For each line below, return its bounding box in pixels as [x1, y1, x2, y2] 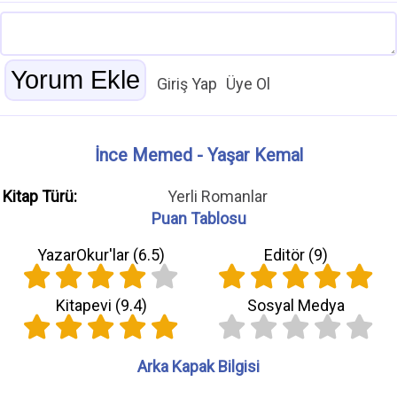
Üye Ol [226, 74, 270, 94]
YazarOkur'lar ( [37, 245, 138, 265]
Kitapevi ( [55, 296, 121, 315]
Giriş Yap [157, 74, 217, 94]
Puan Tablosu [151, 209, 246, 229]
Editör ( [264, 245, 314, 265]
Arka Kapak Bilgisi [137, 357, 260, 377]
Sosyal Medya [247, 296, 345, 315]
